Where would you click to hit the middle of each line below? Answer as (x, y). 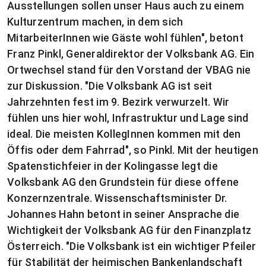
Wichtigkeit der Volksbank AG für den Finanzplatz (129, 230)
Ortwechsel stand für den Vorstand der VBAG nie (129, 70)
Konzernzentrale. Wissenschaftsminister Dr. (117, 198)
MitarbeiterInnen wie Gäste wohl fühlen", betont (125, 38)
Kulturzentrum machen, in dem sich (95, 22)
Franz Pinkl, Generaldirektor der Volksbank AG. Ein (131, 54)
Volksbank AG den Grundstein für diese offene (123, 182)
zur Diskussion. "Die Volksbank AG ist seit (110, 86)
